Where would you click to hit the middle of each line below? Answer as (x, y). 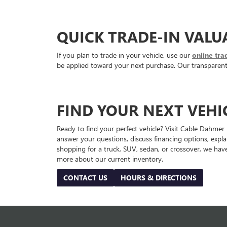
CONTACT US (85, 178)
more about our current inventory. (110, 159)
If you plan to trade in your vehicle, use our (124, 55)
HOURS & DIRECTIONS (159, 178)
